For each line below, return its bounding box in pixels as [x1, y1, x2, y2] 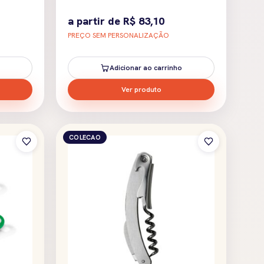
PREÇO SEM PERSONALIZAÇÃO [68, 30, 169, 40]
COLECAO [69, 133, 101, 141]
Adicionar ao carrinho [110, 62, 182, 72]
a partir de [68, 14, 123, 28]
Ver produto [121, 84, 161, 94]
